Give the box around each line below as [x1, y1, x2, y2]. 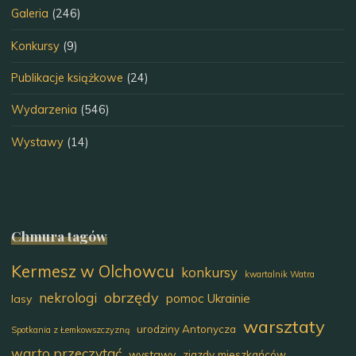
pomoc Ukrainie [166, 291, 251, 307]
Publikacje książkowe [11, 70, 124, 85]
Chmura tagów [11, 226, 108, 245]
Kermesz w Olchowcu [11, 261, 175, 282]
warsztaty [243, 315, 326, 338]
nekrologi [39, 289, 98, 307]
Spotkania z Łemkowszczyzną [11, 324, 130, 336]
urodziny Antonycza [137, 323, 237, 336]
